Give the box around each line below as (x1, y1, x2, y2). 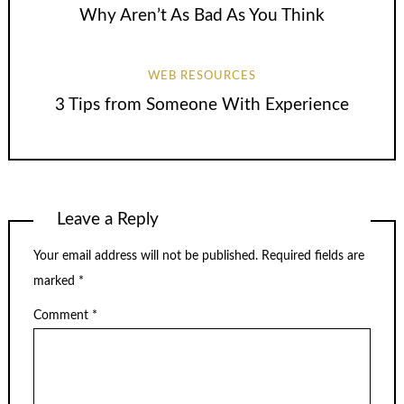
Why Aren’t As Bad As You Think (79, 6, 325, 24)
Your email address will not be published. (33, 249, 258, 262)
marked (33, 274, 78, 288)
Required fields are (262, 249, 364, 262)
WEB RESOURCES (148, 70, 256, 83)
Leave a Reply (57, 211, 160, 229)
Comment (33, 309, 92, 323)
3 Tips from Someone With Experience (55, 96, 349, 114)
